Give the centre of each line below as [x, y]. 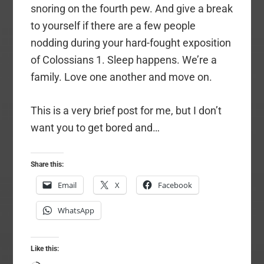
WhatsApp [76, 211]
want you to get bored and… [95, 128]
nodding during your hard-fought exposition [131, 43]
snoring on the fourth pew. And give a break [132, 9]
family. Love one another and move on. [122, 77]
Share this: [47, 165]
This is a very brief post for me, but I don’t [126, 111]
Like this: [45, 249]
